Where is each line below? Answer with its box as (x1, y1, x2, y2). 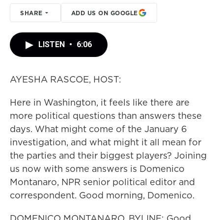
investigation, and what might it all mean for (10, 136, 201, 148)
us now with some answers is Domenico (10, 163, 185, 175)
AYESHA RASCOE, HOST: (10, 73, 121, 85)
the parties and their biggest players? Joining (10, 149, 207, 162)
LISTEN (38, 40, 67, 49)
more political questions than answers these (10, 110, 202, 122)
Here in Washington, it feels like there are (10, 96, 190, 109)
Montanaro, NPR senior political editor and (10, 176, 195, 188)
